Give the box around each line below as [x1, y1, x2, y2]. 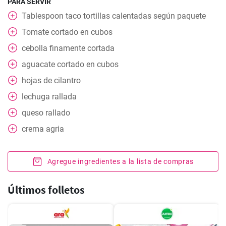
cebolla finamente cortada [22, 43, 115, 53]
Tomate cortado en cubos [22, 27, 112, 37]
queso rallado [22, 108, 70, 118]
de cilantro [43, 76, 81, 85]
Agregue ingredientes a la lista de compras [47, 157, 194, 165]
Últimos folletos [8, 183, 85, 197]
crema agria [22, 124, 64, 134]
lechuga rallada [22, 92, 77, 101]
